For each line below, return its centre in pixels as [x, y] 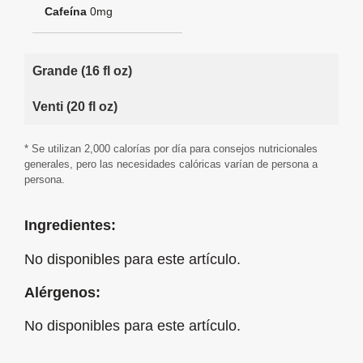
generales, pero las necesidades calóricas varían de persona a [171, 164]
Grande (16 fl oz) [82, 70]
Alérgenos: [62, 293]
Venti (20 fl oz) [75, 106]
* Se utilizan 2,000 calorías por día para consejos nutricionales [171, 148]
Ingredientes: [70, 226]
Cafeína [66, 11]
